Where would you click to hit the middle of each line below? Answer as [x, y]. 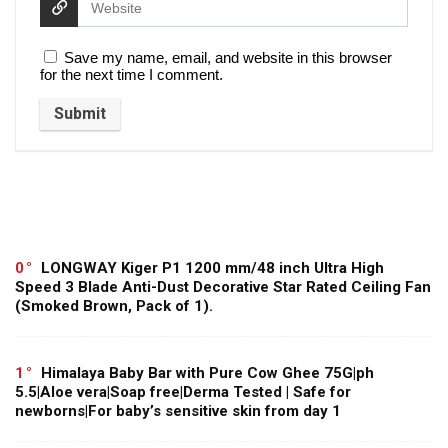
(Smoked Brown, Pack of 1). [114, 306]
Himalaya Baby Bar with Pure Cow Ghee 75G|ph [207, 373]
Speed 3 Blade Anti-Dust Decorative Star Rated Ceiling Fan [223, 287]
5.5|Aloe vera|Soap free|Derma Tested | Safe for [183, 392]
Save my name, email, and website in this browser [228, 58]
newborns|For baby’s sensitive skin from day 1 [178, 411]
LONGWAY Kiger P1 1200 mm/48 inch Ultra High [212, 268]
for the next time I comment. [131, 75]
